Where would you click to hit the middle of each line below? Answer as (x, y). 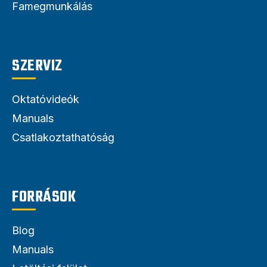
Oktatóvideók (46, 99)
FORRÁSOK (44, 197)
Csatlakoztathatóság (63, 137)
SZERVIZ (37, 66)
